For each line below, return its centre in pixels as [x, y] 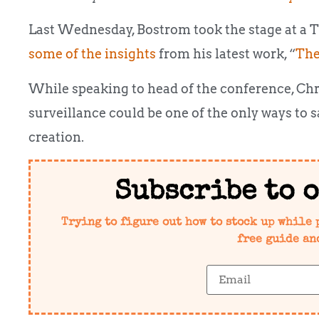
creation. [56, 137]
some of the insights [92, 54]
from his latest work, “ [226, 54]
